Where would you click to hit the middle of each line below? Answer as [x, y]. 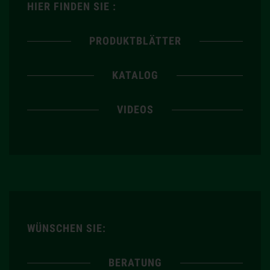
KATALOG [135, 75]
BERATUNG [135, 262]
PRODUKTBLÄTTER [135, 40]
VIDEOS [135, 109]
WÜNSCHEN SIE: [67, 228]
